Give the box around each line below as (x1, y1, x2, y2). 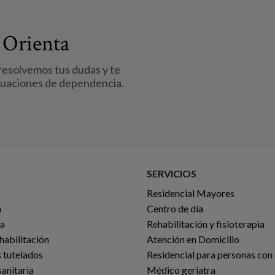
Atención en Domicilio (147, 233, 239, 245)
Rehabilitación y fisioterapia (147, 217, 265, 230)
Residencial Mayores (147, 187, 234, 199)
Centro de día (147, 202, 203, 214)
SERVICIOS (147, 167, 196, 179)
